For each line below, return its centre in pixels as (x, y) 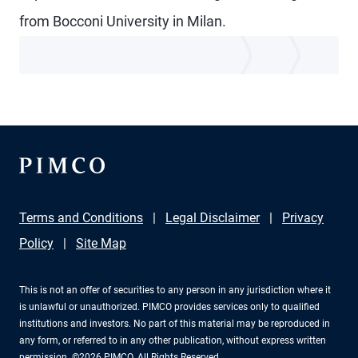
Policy (36, 243)
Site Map (101, 243)
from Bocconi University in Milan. (123, 21)
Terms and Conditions (81, 218)
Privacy (303, 218)
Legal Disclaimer (213, 218)
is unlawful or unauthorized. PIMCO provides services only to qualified (169, 307)
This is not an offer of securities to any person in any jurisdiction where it (175, 290)
